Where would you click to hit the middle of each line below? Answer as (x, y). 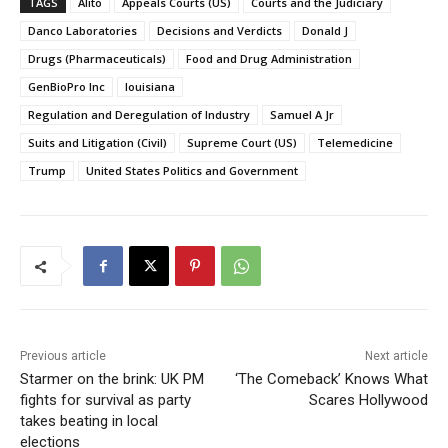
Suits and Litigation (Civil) (97, 143)
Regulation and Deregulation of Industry (139, 115)
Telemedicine (355, 143)
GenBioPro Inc (66, 87)
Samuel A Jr (302, 115)
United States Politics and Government (192, 171)
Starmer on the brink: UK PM (112, 379)
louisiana (150, 87)
